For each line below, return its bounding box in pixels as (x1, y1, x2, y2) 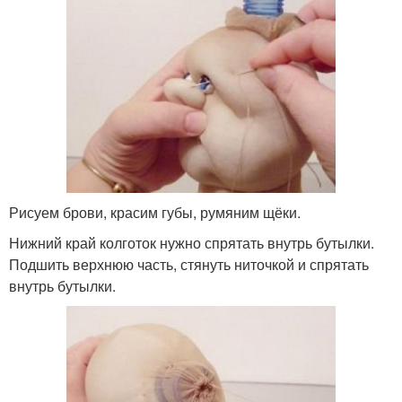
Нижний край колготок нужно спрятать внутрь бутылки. (9, 232, 374, 254)
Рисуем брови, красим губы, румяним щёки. (9, 202, 301, 223)
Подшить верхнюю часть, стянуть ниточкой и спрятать (9, 254, 369, 275)
